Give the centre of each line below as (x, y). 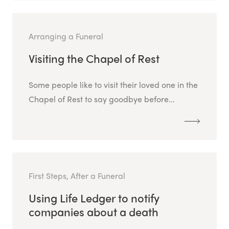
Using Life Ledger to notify (94, 198)
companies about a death (94, 212)
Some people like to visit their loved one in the (113, 85)
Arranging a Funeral (66, 36)
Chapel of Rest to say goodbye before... (102, 99)
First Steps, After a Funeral (77, 176)
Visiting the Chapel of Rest (94, 59)
